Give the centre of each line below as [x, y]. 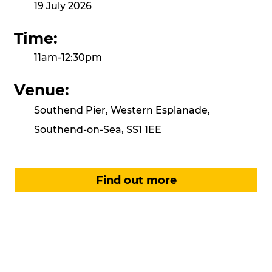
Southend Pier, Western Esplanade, [122, 110]
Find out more [136, 181]
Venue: [41, 90]
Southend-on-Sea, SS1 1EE [98, 129]
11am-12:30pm [68, 58]
